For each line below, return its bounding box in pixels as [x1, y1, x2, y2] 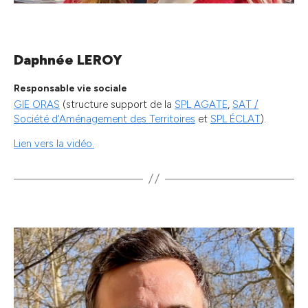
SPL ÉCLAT [210, 112, 261, 125]
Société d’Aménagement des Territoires [14, 112, 195, 125]
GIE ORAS [14, 98, 60, 111]
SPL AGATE [175, 98, 228, 111]
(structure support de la [60, 98, 175, 111]
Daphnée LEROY [14, 51, 122, 68]
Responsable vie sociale [14, 82, 127, 94]
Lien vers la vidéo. [14, 137, 94, 150]
